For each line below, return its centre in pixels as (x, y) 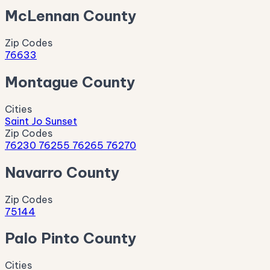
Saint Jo (25, 121)
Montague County (70, 82)
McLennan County (71, 16)
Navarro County (62, 172)
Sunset (61, 121)
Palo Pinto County (71, 238)
